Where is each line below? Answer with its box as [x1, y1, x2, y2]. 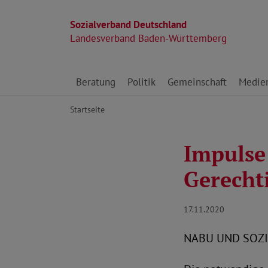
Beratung [76, 75, 115, 89]
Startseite [70, 103, 105, 115]
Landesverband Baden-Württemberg [70, 32, 227, 45]
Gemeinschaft [167, 75, 227, 89]
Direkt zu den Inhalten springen [69, 69, 208, 82]
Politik [127, 75, 156, 89]
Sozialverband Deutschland [70, 18, 187, 31]
